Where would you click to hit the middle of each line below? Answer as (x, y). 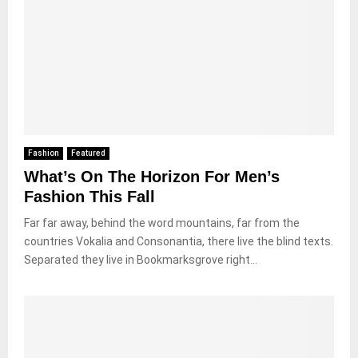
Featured (88, 153)
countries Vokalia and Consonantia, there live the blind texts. (179, 241)
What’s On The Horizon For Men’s (152, 176)
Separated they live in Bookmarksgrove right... (141, 259)
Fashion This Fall (89, 196)
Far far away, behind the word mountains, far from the (162, 223)
